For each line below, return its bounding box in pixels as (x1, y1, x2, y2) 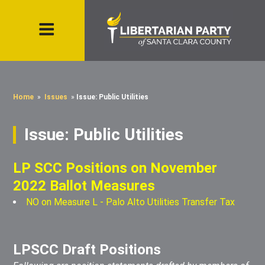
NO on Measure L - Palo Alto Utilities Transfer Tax (26, 196, 235, 208)
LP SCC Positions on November (13, 160, 218, 177)
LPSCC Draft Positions (13, 241, 161, 258)
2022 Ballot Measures (13, 177, 156, 195)
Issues (44, 93, 68, 102)
